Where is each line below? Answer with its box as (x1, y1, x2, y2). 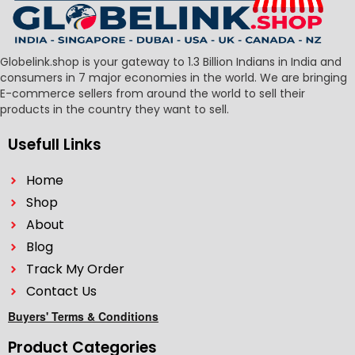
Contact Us (25, 282, 97, 301)
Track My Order (25, 260, 124, 279)
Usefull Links (8, 134, 101, 156)
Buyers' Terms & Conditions (8, 308, 158, 325)
